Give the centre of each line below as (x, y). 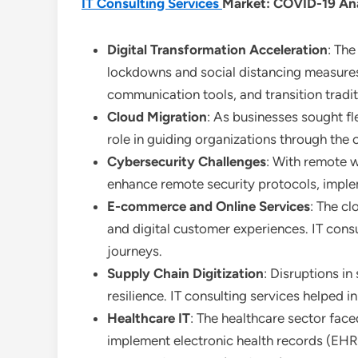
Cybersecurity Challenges (187, 161)
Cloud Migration (157, 117)
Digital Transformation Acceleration (217, 50)
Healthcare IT (149, 318)
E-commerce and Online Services (209, 206)
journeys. (135, 251)
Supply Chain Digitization (185, 273)
